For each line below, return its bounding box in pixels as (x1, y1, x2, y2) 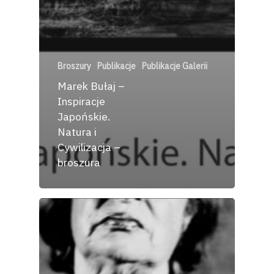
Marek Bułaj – (57, 78, 125, 93)
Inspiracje (57, 94, 105, 108)
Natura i (57, 124, 97, 139)
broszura (57, 155, 100, 169)
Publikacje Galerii (142, 60, 207, 72)
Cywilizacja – (57, 139, 120, 154)
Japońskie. (57, 109, 110, 124)
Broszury (57, 60, 91, 72)
